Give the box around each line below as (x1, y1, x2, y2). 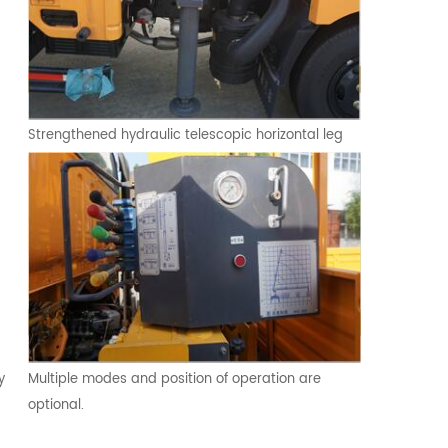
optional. (27, 395, 84, 417)
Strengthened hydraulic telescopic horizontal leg (27, 125, 343, 147)
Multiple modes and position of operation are (27, 369, 321, 391)
